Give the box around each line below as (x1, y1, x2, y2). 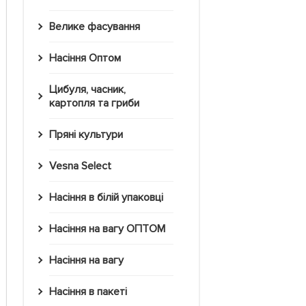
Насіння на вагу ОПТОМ (56, 222, 165, 236)
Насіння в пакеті (56, 285, 127, 299)
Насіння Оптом (56, 51, 121, 66)
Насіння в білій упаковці (56, 191, 163, 205)
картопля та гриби (49, 96, 139, 111)
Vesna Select (55, 159, 111, 173)
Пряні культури (56, 128, 123, 142)
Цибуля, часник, (49, 83, 57, 97)
